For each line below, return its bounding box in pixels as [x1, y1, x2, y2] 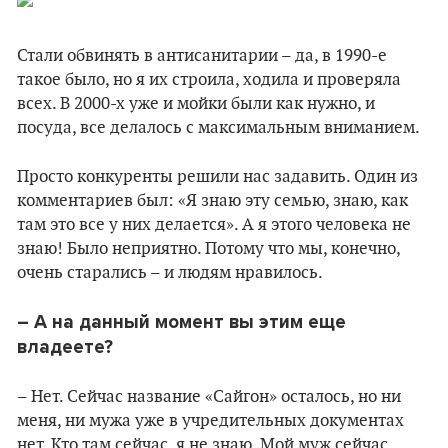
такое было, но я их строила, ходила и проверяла [17, 70, 401, 90]
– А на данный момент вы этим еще [17, 311, 346, 333]
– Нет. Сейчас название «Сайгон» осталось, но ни [17, 387, 401, 407]
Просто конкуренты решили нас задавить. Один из [17, 167, 418, 187]
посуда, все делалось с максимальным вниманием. [17, 118, 420, 138]
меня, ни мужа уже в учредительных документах [17, 411, 404, 431]
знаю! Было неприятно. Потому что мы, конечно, [17, 239, 400, 259]
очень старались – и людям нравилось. [17, 263, 323, 283]
